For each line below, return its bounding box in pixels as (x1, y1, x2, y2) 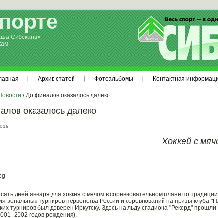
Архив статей (38, 75, 75, 82)
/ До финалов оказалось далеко (21, 92, 110, 99)
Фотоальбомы (94, 75, 133, 82)
